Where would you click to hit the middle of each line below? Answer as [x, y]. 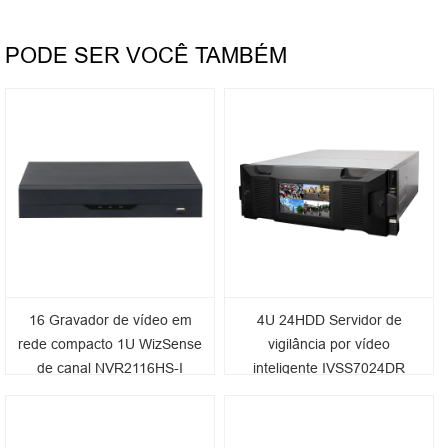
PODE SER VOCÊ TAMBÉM [146, 55]
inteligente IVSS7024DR [329, 368]
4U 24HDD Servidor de [329, 320]
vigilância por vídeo [329, 344]
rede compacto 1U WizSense [110, 344]
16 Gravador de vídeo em [110, 320]
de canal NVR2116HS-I [110, 368]
